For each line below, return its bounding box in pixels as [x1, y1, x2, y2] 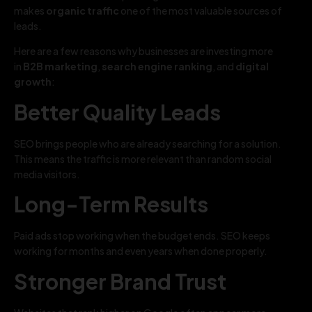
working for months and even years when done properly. [14, 244, 267, 258]
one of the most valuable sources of [119, 3, 282, 17]
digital [235, 60, 269, 73]
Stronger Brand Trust [14, 267, 226, 295]
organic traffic [46, 3, 119, 17]
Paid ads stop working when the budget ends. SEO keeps [14, 229, 270, 242]
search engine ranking [102, 60, 212, 73]
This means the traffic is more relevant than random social [14, 152, 272, 165]
